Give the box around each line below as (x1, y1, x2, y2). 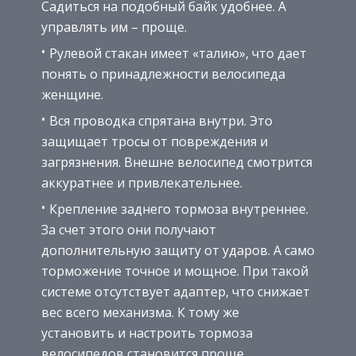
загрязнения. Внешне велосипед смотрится (41, 153, 312, 172)
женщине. (41, 86, 103, 104)
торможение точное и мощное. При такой (41, 262, 308, 281)
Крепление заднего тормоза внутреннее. (49, 200, 308, 219)
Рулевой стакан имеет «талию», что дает (49, 44, 307, 63)
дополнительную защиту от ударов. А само (41, 242, 315, 260)
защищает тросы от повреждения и (41, 133, 268, 151)
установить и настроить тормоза (41, 324, 253, 342)
